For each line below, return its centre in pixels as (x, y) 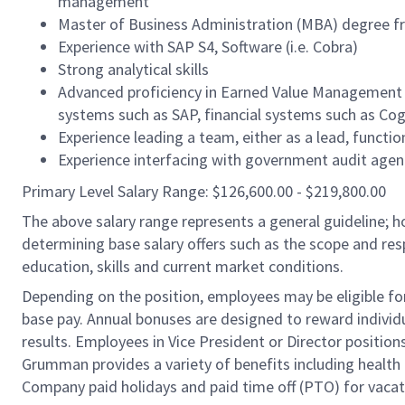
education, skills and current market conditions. (183, 266)
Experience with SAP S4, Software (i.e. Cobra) (208, 47)
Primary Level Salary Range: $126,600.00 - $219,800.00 (204, 191)
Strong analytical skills (133, 69)
